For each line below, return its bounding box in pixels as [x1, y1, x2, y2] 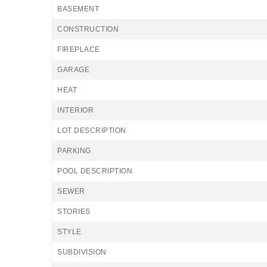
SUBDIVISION [57, 248, 107, 256]
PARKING [57, 147, 91, 155]
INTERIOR [57, 106, 94, 114]
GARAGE [57, 66, 89, 74]
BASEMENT [57, 5, 99, 13]
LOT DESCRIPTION [57, 126, 126, 135]
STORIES [57, 207, 91, 216]
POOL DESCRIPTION [57, 167, 132, 175]
